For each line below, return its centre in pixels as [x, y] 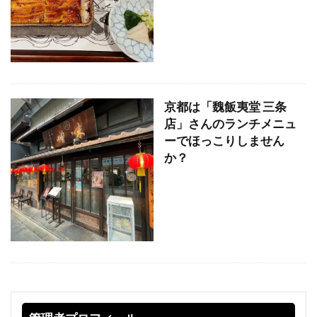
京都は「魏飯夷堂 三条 [225, 107]
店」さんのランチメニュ [230, 124]
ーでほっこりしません [224, 141]
